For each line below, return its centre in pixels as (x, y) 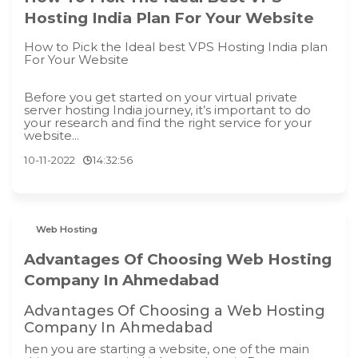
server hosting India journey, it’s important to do (167, 110)
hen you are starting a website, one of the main (167, 348)
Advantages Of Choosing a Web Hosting (175, 311)
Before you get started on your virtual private (161, 97)
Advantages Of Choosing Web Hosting (178, 259)
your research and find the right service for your (168, 123)
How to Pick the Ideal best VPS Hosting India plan (176, 47)
